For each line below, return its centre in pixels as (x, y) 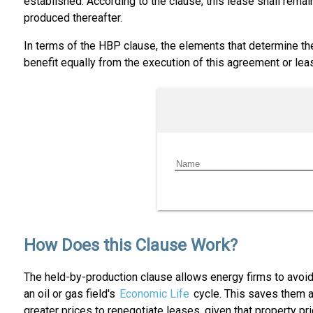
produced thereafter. (73, 18)
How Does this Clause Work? (130, 246)
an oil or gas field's (71, 294)
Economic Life (154, 294)
